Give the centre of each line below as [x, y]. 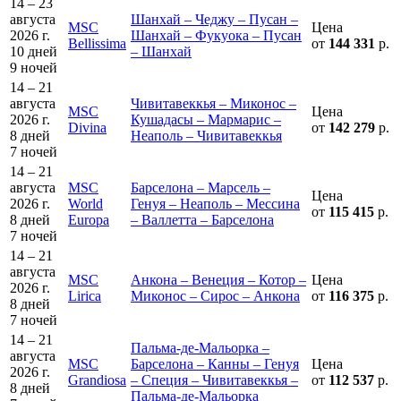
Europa [89, 219]
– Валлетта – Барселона [202, 219]
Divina [87, 127]
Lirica [85, 295]
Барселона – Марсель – [200, 187]
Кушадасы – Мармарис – [206, 119]
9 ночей [34, 67]
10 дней [34, 51]
